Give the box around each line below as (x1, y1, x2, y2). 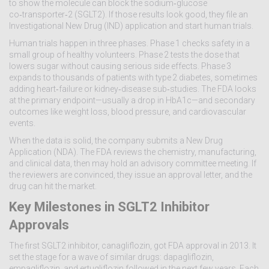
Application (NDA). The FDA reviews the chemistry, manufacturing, (9, 147, 256, 157)
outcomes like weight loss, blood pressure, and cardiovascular (9, 107, 246, 116)
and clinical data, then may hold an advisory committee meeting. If (9, 159, 256, 168)
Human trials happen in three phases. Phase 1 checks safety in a (9, 38, 250, 48)
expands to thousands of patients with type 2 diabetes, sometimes (9, 73, 258, 82)
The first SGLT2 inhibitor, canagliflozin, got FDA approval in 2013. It (9, 241, 256, 250)
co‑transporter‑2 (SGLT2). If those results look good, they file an (9, 10, 248, 19)
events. (9, 118, 35, 128)
